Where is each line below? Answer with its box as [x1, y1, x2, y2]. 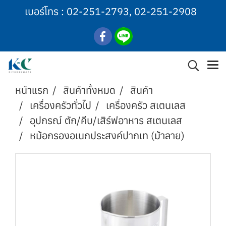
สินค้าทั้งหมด [63, 83, 116, 97]
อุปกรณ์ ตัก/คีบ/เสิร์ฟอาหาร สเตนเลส [30, 114, 182, 127]
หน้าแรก [15, 83, 48, 97]
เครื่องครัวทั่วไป [30, 98, 91, 112]
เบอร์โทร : [24, 5, 67, 18]
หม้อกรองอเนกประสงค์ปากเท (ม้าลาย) [30, 129, 185, 142]
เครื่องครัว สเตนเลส [106, 98, 186, 112]
